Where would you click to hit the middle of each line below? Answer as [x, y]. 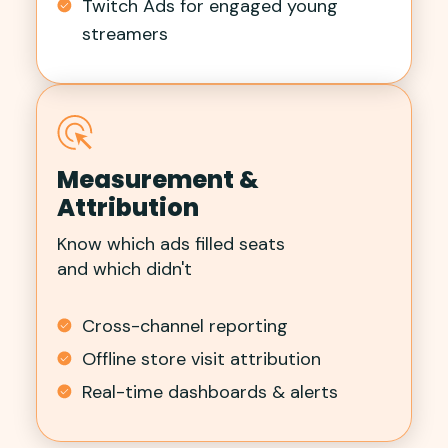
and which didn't [124, 268]
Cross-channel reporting [185, 325]
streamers [125, 33]
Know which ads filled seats [171, 243]
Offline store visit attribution [201, 358]
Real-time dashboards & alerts [210, 391]
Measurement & [158, 179]
